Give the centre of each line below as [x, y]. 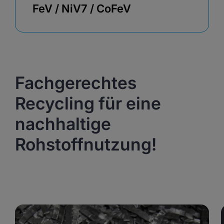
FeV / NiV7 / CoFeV [82, 8]
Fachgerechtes [76, 83]
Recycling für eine [88, 103]
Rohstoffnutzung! [86, 144]
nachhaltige [63, 124]
